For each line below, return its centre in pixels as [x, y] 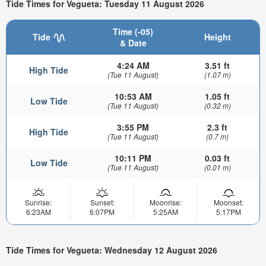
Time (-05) [133, 31]
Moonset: [228, 202]
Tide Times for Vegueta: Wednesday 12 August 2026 [112, 250]
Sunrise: [38, 202]
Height [217, 37]
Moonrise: [165, 202]
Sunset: [102, 202]
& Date [133, 42]
